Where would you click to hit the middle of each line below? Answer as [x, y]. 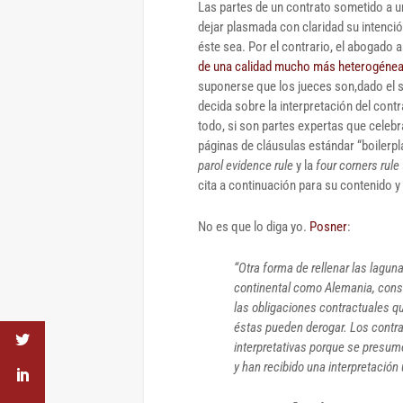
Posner [328, 226]
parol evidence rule [247, 165]
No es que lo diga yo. [254, 226]
